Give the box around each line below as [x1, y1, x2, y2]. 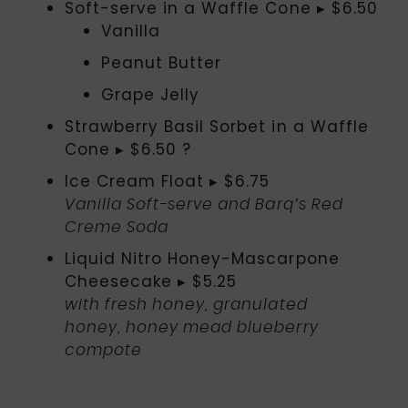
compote [65, 342, 152, 358]
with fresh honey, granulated [65, 296, 308, 312]
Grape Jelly [101, 83, 206, 106]
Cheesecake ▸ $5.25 [65, 270, 238, 292]
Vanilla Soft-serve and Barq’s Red [65, 196, 343, 212]
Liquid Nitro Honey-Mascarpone [65, 247, 340, 270]
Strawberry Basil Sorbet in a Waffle [65, 115, 369, 138]
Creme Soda [65, 219, 169, 235]
